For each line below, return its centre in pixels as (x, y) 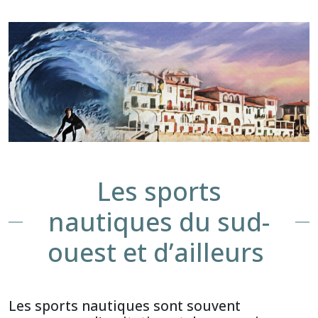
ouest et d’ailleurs (159, 253)
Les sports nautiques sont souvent (125, 305)
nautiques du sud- (159, 222)
